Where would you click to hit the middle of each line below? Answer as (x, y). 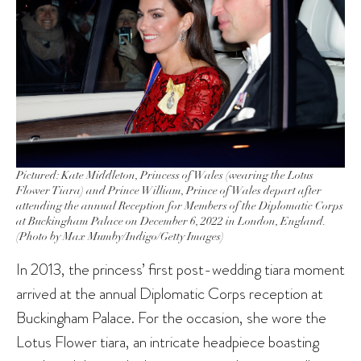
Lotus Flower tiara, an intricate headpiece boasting (168, 342)
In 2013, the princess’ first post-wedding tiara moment (180, 270)
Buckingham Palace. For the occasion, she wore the (171, 318)
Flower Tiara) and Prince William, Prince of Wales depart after (169, 191)
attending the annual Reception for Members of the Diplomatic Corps (180, 206)
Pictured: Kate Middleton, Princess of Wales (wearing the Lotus (165, 176)
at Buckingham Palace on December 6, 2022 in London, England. (171, 222)
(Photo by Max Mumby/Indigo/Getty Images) (120, 237)
